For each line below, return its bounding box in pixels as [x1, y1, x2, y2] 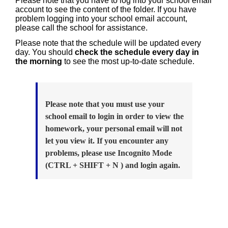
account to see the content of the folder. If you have [15, 5, 196, 14]
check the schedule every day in [75, 48, 199, 56]
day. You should [15, 48, 75, 56]
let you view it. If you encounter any [45, 136, 168, 145]
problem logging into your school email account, [15, 14, 187, 23]
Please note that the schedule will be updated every [15, 39, 201, 47]
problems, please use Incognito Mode [45, 149, 172, 157]
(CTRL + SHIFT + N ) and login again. [45, 161, 180, 169]
